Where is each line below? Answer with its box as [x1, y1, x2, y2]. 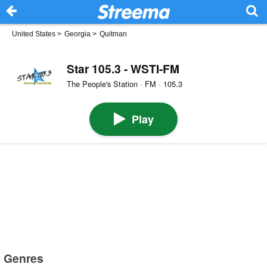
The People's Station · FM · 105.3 [66, 78, 182, 90]
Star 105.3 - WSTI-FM [66, 60, 179, 77]
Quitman [100, 30, 127, 38]
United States [12, 30, 55, 38]
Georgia [64, 30, 91, 38]
